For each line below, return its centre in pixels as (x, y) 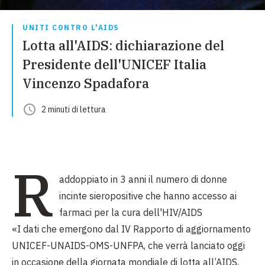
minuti (59, 109)
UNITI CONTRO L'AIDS (71, 28)
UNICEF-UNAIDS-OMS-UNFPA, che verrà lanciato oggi (128, 245)
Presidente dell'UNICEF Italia (114, 64)
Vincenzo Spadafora (86, 83)
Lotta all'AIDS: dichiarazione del (123, 45)
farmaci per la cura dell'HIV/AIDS (131, 212)
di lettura (88, 109)
